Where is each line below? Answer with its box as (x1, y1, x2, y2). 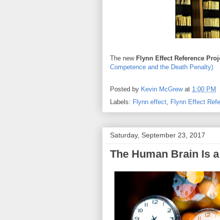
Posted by (110, 85, 141, 93)
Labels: (110, 98, 133, 106)
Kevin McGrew (141, 85, 183, 93)
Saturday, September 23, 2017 (110, 131, 205, 139)
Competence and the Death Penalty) (110, 63, 213, 71)
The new (110, 55, 136, 62)
